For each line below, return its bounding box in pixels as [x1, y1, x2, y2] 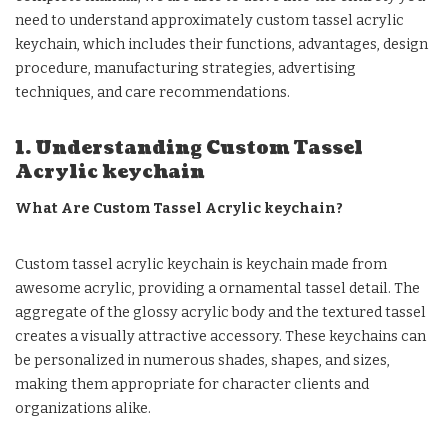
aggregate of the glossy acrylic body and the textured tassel [15, 303, 426, 321]
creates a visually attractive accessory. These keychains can [15, 327, 426, 345]
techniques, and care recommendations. [15, 83, 290, 101]
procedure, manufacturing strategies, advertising [15, 59, 356, 77]
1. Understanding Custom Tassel [15, 135, 363, 161]
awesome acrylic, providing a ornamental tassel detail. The [15, 279, 420, 297]
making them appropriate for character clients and [15, 375, 369, 393]
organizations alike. [15, 399, 151, 417]
